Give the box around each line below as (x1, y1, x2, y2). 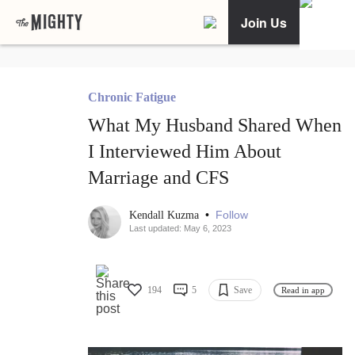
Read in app (281, 284, 325, 295)
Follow (216, 208, 248, 222)
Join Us (241, 13, 287, 32)
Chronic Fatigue (88, 90, 176, 105)
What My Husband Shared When (88, 115, 342, 136)
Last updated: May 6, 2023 (129, 223, 231, 234)
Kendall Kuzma (129, 209, 202, 222)
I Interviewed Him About (88, 141, 281, 162)
